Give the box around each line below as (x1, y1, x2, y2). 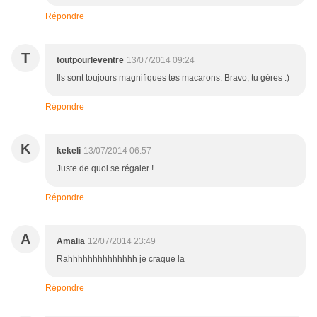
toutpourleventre (57, 55, 124, 66)
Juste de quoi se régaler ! (57, 163, 154, 174)
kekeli (57, 146, 81, 156)
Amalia (57, 236, 85, 247)
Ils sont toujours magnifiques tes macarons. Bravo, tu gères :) (57, 73, 289, 83)
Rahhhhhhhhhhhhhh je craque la (57, 254, 185, 265)
